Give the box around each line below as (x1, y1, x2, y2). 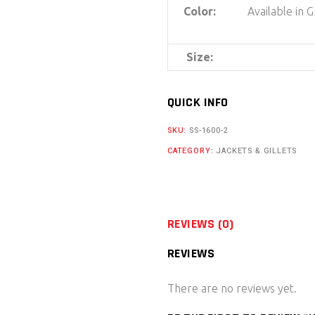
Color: (184, 4, 216, 18)
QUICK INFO (167, 94, 229, 110)
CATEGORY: (167, 144, 217, 157)
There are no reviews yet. (167, 282, 297, 295)
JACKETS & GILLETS (216, 144, 297, 157)
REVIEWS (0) (167, 215, 234, 232)
